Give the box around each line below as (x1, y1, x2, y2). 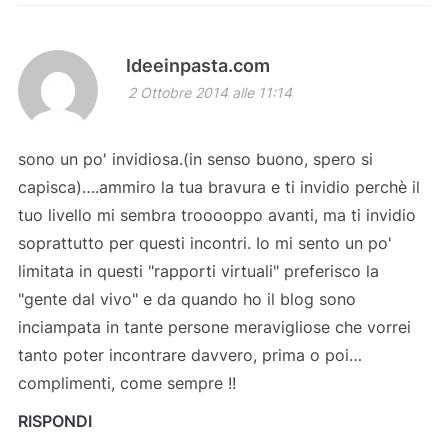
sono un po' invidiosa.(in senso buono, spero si (17, 148, 373, 169)
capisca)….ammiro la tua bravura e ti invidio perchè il (17, 176, 420, 197)
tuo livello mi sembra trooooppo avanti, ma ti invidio (17, 204, 416, 225)
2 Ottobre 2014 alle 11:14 (127, 83, 292, 101)
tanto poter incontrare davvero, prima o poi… (17, 344, 362, 365)
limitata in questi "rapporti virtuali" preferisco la (17, 260, 379, 281)
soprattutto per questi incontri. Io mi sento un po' (17, 232, 392, 253)
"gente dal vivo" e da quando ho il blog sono (17, 288, 356, 309)
